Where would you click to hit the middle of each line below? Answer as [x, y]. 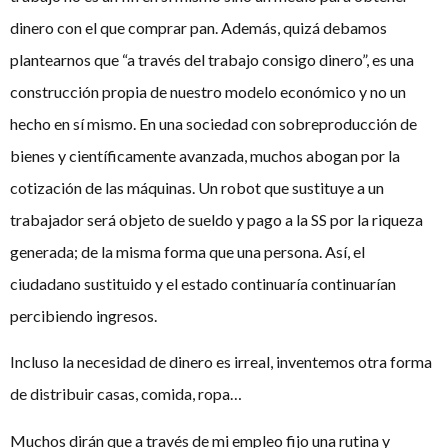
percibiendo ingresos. [85, 315]
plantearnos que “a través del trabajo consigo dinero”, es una [212, 59]
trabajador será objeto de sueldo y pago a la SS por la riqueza [216, 219]
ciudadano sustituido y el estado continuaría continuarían [203, 283]
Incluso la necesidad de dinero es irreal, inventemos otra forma [221, 362]
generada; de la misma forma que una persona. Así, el [187, 251]
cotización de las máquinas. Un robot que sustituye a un [197, 187]
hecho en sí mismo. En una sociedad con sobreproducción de [213, 123]
